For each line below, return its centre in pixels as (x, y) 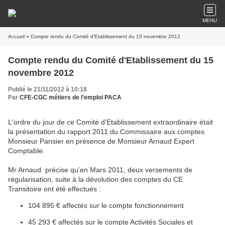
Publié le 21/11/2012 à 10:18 (47, 89)
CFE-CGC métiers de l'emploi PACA (71, 97)
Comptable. (26, 151)
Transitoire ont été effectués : (54, 189)
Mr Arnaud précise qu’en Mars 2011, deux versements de (100, 170)
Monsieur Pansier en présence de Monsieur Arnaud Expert (101, 141)
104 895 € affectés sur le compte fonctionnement (106, 205)
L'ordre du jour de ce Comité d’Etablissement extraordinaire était (110, 122)
